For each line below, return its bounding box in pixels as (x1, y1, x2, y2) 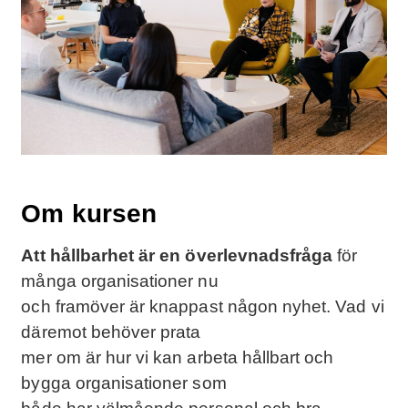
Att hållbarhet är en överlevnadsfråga (21, 246, 333, 266)
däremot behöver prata (21, 322, 201, 342)
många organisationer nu (21, 271, 219, 291)
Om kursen (21, 199, 157, 229)
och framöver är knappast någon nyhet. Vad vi (21, 297, 384, 317)
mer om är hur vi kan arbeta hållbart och (21, 348, 334, 368)
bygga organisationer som (21, 373, 227, 393)
